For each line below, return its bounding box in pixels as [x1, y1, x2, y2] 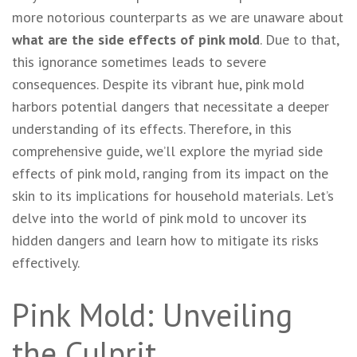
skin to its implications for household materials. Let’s [12, 186, 334, 205]
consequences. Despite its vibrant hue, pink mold [12, 74, 304, 93]
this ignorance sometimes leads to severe [12, 52, 266, 71]
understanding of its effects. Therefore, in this [12, 119, 292, 138]
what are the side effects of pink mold [12, 29, 260, 49]
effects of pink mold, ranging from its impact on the [12, 163, 328, 182]
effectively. [12, 253, 80, 272]
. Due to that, [260, 29, 339, 49]
